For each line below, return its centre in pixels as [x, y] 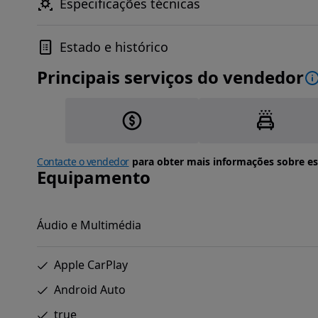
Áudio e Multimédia [89, 225]
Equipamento [94, 177]
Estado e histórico [114, 47]
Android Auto [90, 290]
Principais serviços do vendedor [170, 77]
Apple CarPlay [91, 265]
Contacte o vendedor [83, 161]
